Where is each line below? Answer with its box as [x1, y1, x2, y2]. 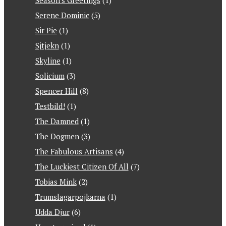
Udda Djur [35, 207, 70, 217]
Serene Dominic [35, 10, 89, 20]
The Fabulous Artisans [35, 146, 113, 156]
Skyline [35, 55, 61, 66]
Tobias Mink [35, 177, 77, 187]
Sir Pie [35, 25, 57, 35]
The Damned [35, 116, 79, 126]
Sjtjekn [35, 40, 59, 50]
